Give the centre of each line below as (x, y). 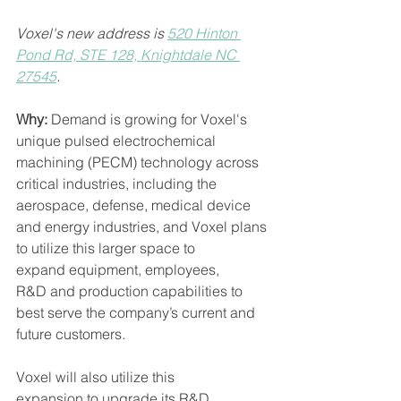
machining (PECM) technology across (139, 162)
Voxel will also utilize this (97, 377)
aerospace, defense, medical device (135, 205)
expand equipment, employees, (119, 269)
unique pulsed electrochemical (118, 141)
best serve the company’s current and (137, 312)
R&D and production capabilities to (131, 291)
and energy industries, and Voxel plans (143, 226)
